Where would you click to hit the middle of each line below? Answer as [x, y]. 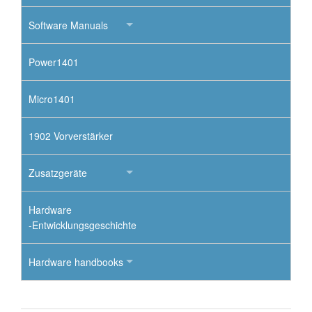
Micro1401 [52, 99]
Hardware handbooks [76, 262]
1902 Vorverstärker [71, 136]
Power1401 [54, 62]
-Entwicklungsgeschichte [83, 225]
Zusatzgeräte [58, 173]
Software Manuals [68, 25]
